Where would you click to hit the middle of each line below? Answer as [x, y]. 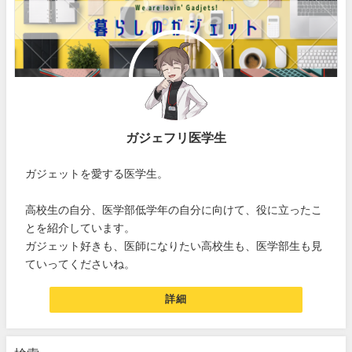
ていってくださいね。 [81, 264]
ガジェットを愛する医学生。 [97, 173]
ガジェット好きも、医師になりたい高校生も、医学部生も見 [174, 246]
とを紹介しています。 [81, 227]
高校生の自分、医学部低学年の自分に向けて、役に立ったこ [174, 209]
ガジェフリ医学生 [176, 137]
